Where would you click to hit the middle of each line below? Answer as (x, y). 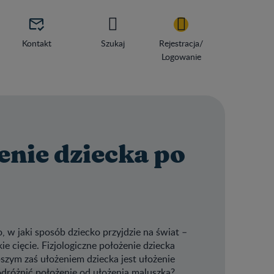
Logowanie (181, 57)
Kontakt (37, 43)
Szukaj (113, 43)
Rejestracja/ (181, 43)
